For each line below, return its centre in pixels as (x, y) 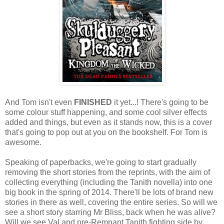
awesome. (23, 142)
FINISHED (92, 102)
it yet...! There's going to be (160, 102)
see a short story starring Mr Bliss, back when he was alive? (110, 212)
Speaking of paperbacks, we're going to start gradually (101, 162)
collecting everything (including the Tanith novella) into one (109, 182)
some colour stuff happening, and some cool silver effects (106, 112)
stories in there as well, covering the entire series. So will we (111, 202)
